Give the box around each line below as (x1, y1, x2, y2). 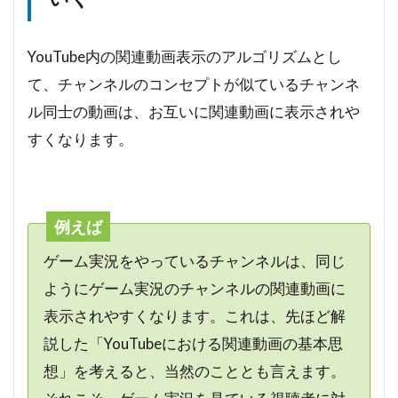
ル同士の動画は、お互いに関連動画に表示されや (28, 102, 360, 122)
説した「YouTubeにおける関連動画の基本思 (43, 333, 343, 353)
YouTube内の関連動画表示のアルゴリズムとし (28, 47, 342, 67)
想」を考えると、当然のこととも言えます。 (43, 361, 346, 380)
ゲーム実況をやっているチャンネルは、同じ (43, 251, 346, 270)
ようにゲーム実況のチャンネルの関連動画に (43, 278, 346, 298)
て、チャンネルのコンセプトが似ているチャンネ (28, 75, 360, 94)
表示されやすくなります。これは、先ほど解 (43, 306, 346, 325)
